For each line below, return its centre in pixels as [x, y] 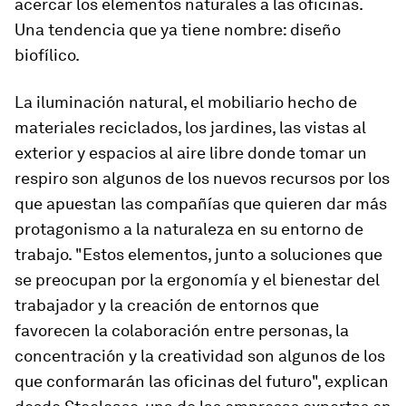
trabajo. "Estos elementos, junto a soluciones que [198, 254]
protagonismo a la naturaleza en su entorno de [189, 229]
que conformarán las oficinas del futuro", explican [202, 381]
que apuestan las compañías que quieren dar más [201, 203]
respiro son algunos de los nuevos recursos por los [202, 178]
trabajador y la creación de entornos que [167, 305]
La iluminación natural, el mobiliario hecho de [186, 102]
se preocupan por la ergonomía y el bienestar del [197, 280]
